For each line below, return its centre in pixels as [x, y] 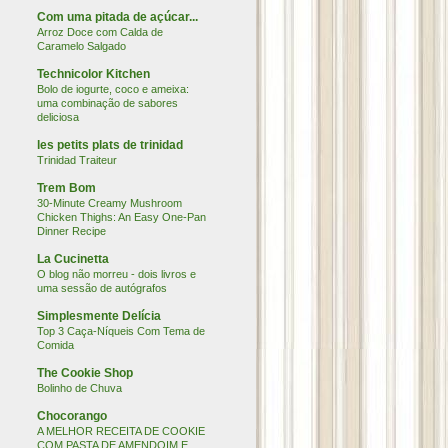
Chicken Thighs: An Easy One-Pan [121, 217]
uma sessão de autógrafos [102, 288]
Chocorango [72, 416]
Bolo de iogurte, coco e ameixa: [113, 89]
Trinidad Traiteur [77, 160]
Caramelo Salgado [81, 46]
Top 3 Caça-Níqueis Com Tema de [121, 331]
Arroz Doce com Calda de [100, 32]
